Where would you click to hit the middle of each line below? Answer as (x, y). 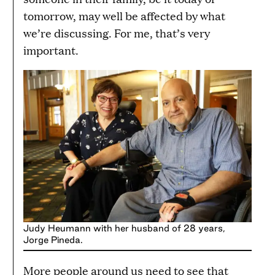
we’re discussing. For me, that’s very (117, 33)
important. (51, 50)
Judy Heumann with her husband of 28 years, (124, 228)
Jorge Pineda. (53, 239)
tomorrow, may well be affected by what (124, 15)
